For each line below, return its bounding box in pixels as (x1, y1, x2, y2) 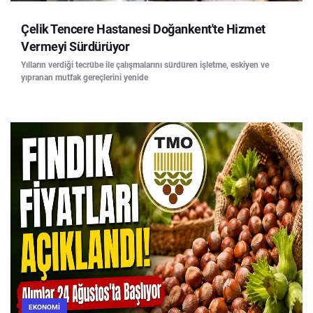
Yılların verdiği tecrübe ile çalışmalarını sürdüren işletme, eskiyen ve (21, 60, 269, 71)
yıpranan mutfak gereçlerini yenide (21, 73, 148, 83)
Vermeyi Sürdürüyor (21, 39, 129, 54)
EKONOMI (29, 303, 60, 311)
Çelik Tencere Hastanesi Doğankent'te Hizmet (21, 22, 265, 37)
